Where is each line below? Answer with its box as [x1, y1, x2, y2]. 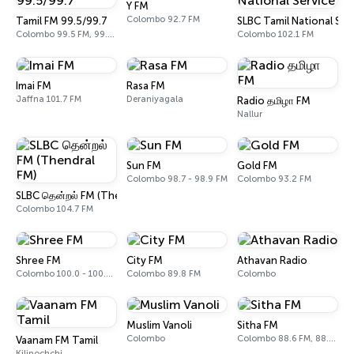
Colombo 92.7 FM [126, 14, 200, 24]
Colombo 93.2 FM [237, 174, 311, 184]
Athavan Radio [237, 254, 307, 266]
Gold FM [237, 160, 277, 171]
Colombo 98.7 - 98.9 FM [126, 174, 228, 184]
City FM [126, 254, 163, 266]
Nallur [237, 109, 262, 119]
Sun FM [126, 160, 161, 171]
